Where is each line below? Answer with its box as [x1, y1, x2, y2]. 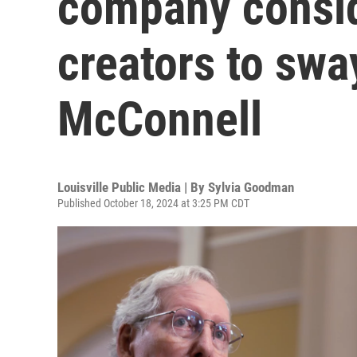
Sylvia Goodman [208, 179, 294, 195]
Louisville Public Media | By [57, 179, 208, 195]
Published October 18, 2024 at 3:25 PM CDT [57, 197, 249, 210]
